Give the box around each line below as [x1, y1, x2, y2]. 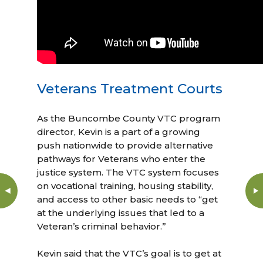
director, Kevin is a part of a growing [37, 126, 201, 137]
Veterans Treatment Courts [37, 80, 223, 97]
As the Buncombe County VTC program [37, 113, 221, 124]
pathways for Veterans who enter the [37, 153, 206, 164]
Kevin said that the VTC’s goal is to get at [37, 248, 222, 259]
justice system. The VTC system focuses [37, 167, 220, 178]
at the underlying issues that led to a [37, 207, 205, 218]
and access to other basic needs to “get [37, 194, 218, 205]
